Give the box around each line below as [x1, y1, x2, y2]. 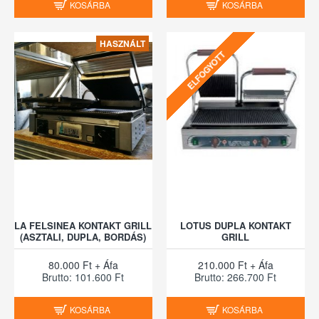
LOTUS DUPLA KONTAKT [179, 218, 291, 232]
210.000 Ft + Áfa [197, 257, 273, 272]
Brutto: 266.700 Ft [194, 269, 277, 284]
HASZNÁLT [99, 36, 145, 50]
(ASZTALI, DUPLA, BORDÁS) [20, 229, 147, 244]
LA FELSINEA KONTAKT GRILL [14, 218, 152, 232]
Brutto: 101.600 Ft [42, 269, 125, 284]
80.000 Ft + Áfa [48, 257, 118, 272]
